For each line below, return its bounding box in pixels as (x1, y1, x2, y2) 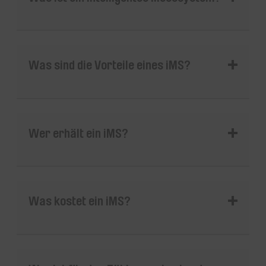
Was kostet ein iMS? (28, 193, 131, 209)
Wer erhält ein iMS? (28, 125, 128, 141)
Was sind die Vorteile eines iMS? (28, 57, 191, 73)
